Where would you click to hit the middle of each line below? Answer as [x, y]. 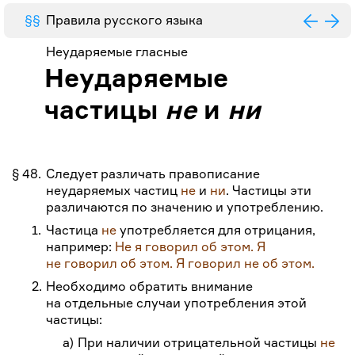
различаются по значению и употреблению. [185, 207]
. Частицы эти [269, 191]
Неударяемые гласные [117, 52]
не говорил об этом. [110, 263]
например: [81, 247]
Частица [74, 230]
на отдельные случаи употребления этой [177, 303]
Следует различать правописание [153, 174]
